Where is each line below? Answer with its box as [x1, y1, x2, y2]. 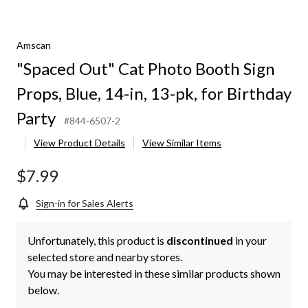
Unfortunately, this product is [27, 234, 166, 247]
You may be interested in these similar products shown [27, 267, 280, 280]
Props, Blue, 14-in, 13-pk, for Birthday [16, 83, 291, 104]
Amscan [16, 39, 51, 52]
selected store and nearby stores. [27, 250, 182, 264]
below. [27, 283, 59, 297]
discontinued [166, 234, 233, 247]
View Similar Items [142, 137, 221, 149]
